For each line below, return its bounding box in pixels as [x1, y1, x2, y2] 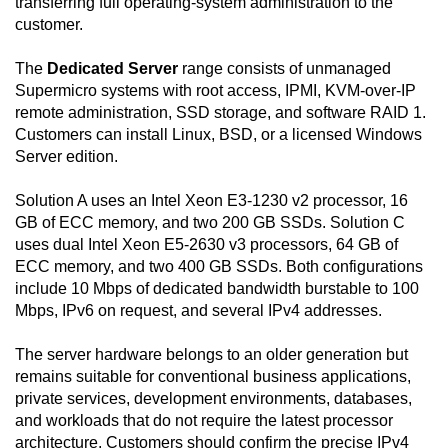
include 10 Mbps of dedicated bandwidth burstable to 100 [15, 280, 419, 298]
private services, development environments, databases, [15, 390, 412, 408]
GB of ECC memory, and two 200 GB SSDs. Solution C [15, 214, 405, 232]
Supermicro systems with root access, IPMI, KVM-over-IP [15, 82, 416, 100]
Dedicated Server [47, 60, 178, 78]
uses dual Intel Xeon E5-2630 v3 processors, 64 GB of [15, 236, 398, 254]
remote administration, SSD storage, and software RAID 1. [15, 104, 426, 122]
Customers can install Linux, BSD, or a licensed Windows [15, 126, 422, 144]
